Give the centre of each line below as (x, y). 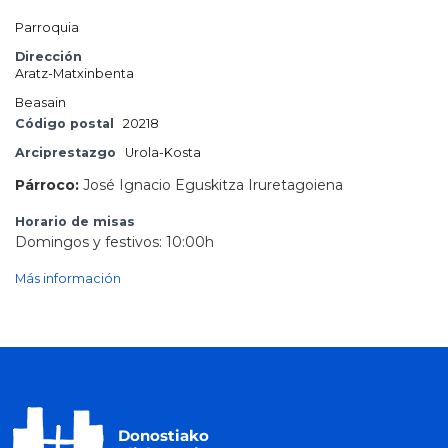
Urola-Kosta (163, 152)
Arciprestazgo (65, 152)
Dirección (48, 56)
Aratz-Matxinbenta (74, 73)
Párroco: (47, 185)
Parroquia (47, 27)
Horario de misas (75, 221)
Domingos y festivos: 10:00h (114, 242)
